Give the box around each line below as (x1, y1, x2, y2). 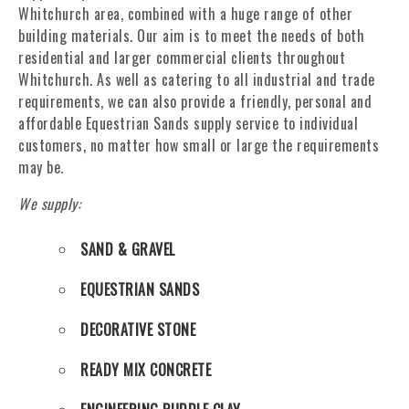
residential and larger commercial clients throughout (18, 47, 345, 68)
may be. (18, 156, 64, 178)
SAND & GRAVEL (80, 238, 175, 260)
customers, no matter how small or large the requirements (18, 134, 379, 156)
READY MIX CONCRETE (80, 359, 211, 381)
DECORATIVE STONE (80, 319, 195, 341)
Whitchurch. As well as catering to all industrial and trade (18, 68, 375, 90)
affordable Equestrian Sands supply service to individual (18, 112, 358, 134)
